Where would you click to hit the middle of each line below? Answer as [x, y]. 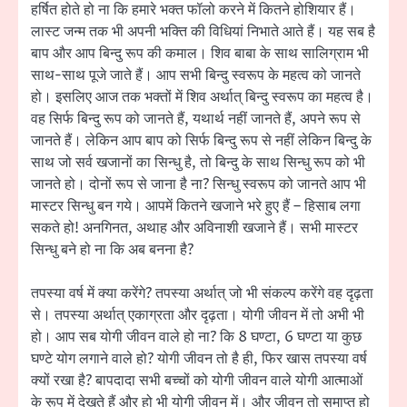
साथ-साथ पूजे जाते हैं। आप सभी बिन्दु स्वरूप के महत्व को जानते [196, 75]
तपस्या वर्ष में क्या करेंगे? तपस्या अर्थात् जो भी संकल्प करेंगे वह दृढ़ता [202, 293]
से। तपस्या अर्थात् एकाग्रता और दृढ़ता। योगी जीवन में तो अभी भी [198, 315]
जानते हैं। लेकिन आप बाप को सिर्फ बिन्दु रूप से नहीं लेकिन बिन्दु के [201, 140]
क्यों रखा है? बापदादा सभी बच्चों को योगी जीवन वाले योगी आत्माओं [197, 380]
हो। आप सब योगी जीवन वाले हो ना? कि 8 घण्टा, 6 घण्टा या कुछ [196, 337]
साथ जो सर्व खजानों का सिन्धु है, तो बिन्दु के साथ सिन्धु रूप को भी [198, 162]
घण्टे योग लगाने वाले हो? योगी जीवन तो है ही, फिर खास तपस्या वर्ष [199, 358]
